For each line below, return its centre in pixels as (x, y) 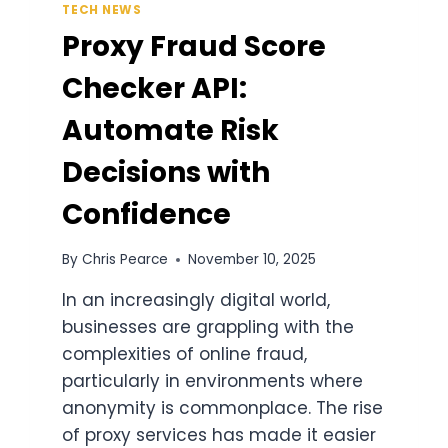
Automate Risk (171, 130)
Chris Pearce (124, 260)
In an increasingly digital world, (196, 300)
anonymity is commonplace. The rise (223, 408)
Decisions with (166, 172)
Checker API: (155, 88)
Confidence (147, 214)
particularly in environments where (213, 381)
